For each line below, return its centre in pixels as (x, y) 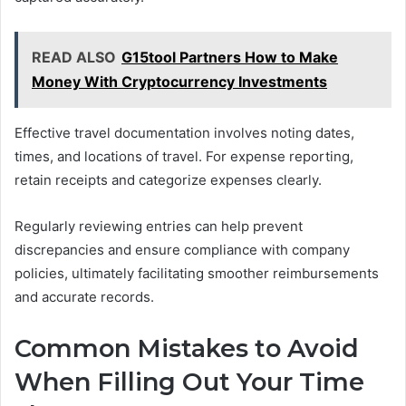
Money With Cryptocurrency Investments (179, 82)
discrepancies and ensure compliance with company (182, 250)
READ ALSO (74, 58)
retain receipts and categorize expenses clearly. (168, 180)
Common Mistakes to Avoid (187, 349)
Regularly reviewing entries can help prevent (159, 227)
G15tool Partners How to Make (230, 58)
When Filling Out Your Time (189, 382)
